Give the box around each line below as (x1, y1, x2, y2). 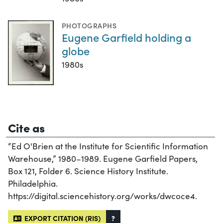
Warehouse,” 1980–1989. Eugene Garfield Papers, (8, 152, 198, 164)
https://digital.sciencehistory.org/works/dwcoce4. (8, 190, 197, 202)
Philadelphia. (8, 177, 58, 189)
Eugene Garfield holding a (62, 29, 191, 45)
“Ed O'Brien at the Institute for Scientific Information (8, 140, 208, 152)
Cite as (8, 118, 45, 135)
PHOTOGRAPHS (62, 20, 117, 31)
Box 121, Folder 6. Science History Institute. (8, 165, 168, 177)
